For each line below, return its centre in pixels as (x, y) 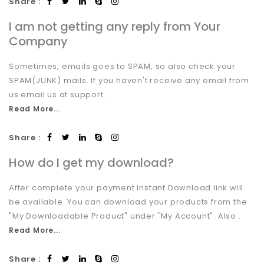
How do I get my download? (91, 162)
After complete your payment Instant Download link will (126, 187)
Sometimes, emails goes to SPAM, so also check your (122, 66)
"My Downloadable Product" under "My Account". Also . (125, 216)
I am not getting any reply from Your (115, 26)
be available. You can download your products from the (128, 202)
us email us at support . (60, 94)
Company (38, 41)
